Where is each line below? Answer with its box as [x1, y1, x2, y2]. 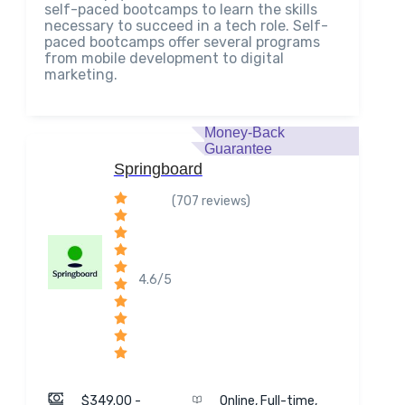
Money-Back [203, 125, 285, 140]
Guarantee [203, 141, 272, 156]
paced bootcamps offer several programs [43, 33, 320, 51]
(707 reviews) [171, 193, 250, 209]
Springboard [113, 160, 202, 178]
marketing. [43, 66, 118, 83]
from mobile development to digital [43, 50, 284, 67]
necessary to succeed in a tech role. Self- [43, 17, 328, 34]
